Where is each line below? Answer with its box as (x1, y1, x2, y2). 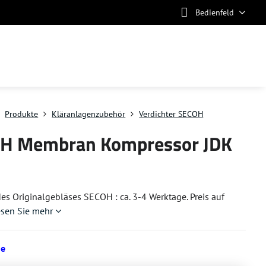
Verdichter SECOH (139, 109, 204, 119)
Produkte (5, 109, 39, 119)
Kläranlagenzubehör (52, 109, 126, 119)
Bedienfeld (195, 7, 234, 18)
